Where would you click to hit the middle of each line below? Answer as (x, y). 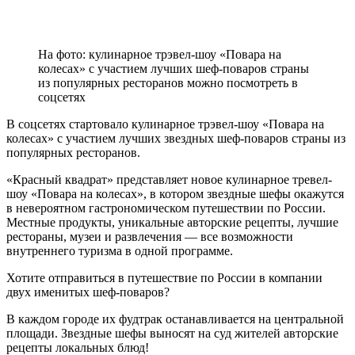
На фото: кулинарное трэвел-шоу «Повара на (160, 54)
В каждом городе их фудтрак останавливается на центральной (175, 319)
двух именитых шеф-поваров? (88, 292)
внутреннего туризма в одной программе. (120, 250)
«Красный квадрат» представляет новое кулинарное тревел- (169, 179)
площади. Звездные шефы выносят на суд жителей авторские (172, 333)
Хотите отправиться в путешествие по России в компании (164, 277)
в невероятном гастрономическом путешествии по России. (166, 208)
